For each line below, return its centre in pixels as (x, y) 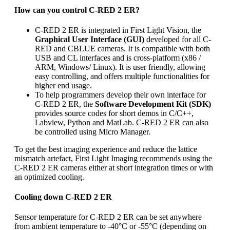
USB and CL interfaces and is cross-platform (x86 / (118, 57)
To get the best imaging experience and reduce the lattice (106, 149)
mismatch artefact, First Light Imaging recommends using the (113, 158)
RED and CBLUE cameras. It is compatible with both (122, 48)
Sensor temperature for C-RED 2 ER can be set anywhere (108, 217)
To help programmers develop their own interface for (120, 94)
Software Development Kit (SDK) (153, 104)
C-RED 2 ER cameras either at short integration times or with (114, 167)
